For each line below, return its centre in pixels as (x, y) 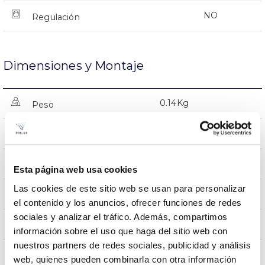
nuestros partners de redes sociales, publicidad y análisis (132, 245)
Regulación (56, 17)
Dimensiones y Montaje (74, 65)
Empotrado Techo (198, 163)
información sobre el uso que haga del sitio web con (121, 231)
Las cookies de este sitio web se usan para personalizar (130, 188)
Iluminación (56, 225)
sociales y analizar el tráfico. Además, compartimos (121, 216)
